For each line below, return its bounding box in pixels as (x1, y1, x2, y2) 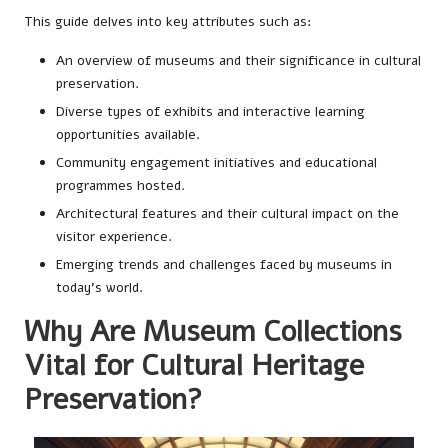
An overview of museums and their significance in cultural (56, 50, 421, 70)
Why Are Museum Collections (24, 312, 402, 352)
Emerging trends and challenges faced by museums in (56, 255, 392, 275)
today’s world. (56, 278, 143, 298)
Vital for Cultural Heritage (24, 346, 364, 386)
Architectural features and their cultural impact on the (56, 204, 399, 224)
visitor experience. (56, 227, 172, 247)
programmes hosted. (56, 175, 185, 195)
